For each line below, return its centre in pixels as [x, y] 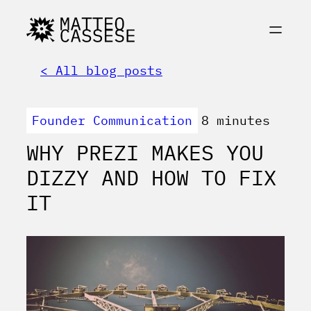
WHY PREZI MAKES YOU [145, 153]
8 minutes [236, 121]
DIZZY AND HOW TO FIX [151, 178]
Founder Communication [112, 121]
